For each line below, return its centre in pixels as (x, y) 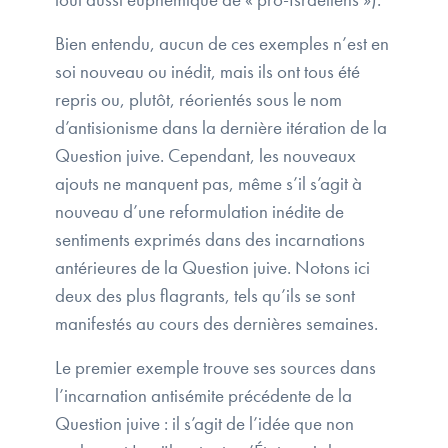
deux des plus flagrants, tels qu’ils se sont (205, 296)
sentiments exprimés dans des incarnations (210, 240)
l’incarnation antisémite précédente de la (203, 396)
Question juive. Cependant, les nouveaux (205, 156)
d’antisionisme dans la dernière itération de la (221, 128)
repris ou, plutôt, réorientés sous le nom (198, 100)
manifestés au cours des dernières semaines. (218, 324)
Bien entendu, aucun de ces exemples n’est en (222, 44)
